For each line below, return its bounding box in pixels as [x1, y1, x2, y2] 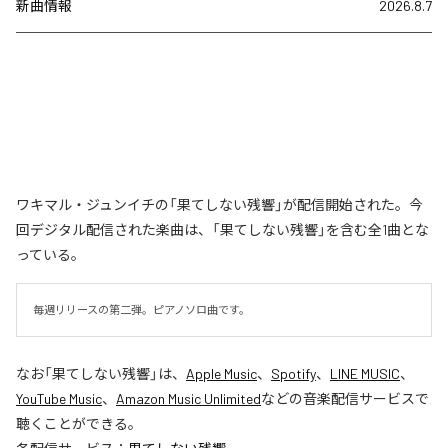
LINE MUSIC [330, 364, 400, 382]
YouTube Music [16, 389, 102, 407]
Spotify [271, 364, 316, 382]
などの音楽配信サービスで [261, 389, 429, 407]
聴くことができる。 [16, 414, 142, 432]
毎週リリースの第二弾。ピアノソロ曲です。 [33, 302, 250, 316]
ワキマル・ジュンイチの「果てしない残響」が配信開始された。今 [16, 195, 423, 213]
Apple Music [186, 364, 257, 382]
